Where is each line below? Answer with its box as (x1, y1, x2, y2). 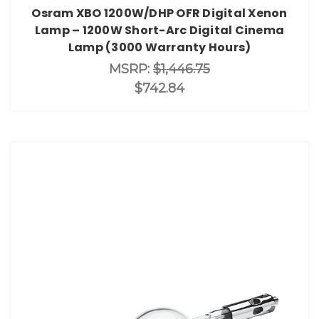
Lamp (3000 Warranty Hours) (68, 38, 251, 56)
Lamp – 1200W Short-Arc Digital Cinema (34, 21, 285, 38)
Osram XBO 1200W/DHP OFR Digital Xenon (31, 4, 288, 21)
